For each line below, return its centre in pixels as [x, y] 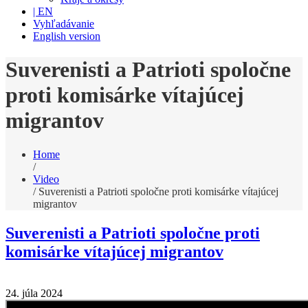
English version [67, 36]
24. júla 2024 [34, 293]
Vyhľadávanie [64, 24]
